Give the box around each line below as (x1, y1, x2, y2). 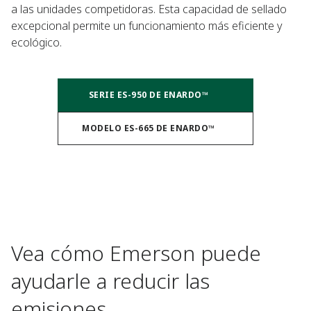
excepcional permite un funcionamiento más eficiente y (11, 18, 283, 33)
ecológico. (11, 35, 62, 50)
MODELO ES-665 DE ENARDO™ (82, 122, 215, 134)
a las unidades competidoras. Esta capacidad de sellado (11, 1, 287, 17)
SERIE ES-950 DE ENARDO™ (88, 89, 208, 101)
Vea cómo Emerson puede (11, 239, 261, 267)
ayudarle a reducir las (11, 267, 210, 295)
